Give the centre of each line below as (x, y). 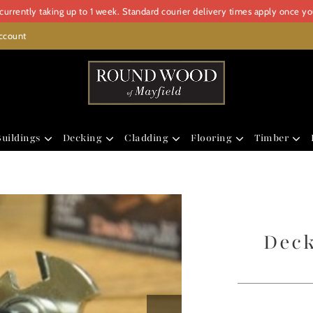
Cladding (147, 138)
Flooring (212, 138)
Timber (272, 138)
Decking (82, 138)
